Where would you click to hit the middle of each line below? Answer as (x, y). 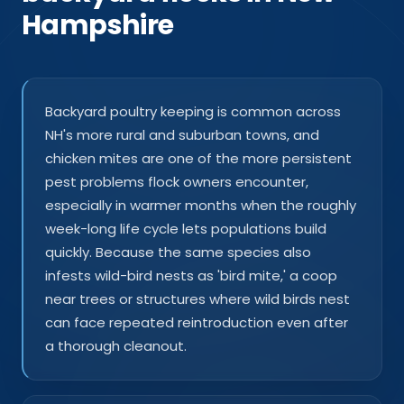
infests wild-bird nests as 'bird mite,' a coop (191, 275)
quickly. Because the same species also (178, 252)
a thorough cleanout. (116, 345)
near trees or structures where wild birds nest (197, 298)
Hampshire (98, 25)
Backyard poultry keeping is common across (193, 111)
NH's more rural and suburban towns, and (182, 134)
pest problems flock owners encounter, (177, 181)
